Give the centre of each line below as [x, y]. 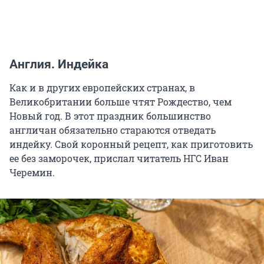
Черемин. [32, 173]
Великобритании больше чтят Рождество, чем [121, 102]
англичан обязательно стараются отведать [113, 130]
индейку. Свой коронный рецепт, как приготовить [131, 144]
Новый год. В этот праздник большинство [110, 116]
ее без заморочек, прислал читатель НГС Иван [119, 159]
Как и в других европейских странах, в [102, 88]
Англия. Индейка [59, 65]
